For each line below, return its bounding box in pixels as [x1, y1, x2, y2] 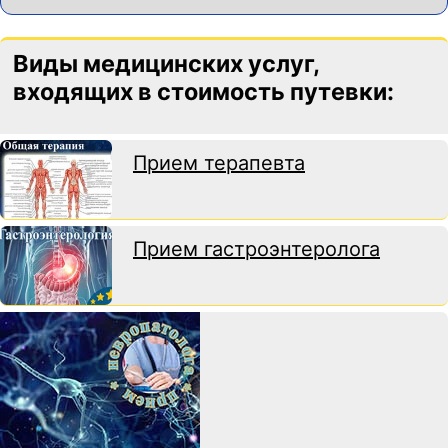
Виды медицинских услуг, [13, 48, 320, 78]
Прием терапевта [133, 150, 305, 175]
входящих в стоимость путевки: [13, 76, 395, 106]
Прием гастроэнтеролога [133, 236, 380, 261]
